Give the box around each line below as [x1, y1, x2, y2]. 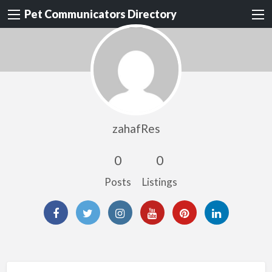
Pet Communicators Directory [24, 7, 177, 21]
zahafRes [112, 121, 160, 135]
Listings [141, 175, 177, 188]
